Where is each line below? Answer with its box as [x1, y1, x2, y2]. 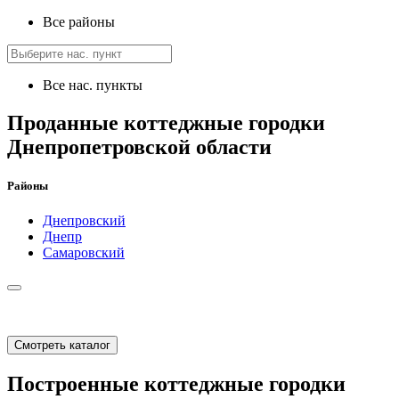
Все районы [43, 14, 115, 30]
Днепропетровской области [7, 134, 272, 159]
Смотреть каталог [14, 338, 110, 353]
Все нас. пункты [43, 77, 142, 94]
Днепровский [43, 213, 126, 229]
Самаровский [43, 245, 125, 261]
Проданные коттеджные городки [7, 110, 325, 134]
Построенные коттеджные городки [7, 372, 346, 396]
